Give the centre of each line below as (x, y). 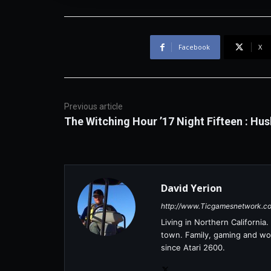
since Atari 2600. (193, 247)
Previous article (93, 106)
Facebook (194, 47)
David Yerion (191, 188)
